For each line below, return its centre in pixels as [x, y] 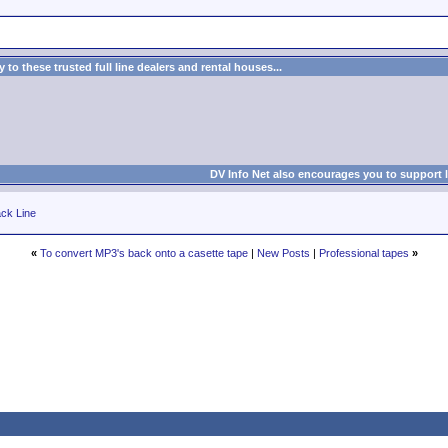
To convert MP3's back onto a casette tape [143, 253]
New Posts [283, 253]
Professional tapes [363, 253]
